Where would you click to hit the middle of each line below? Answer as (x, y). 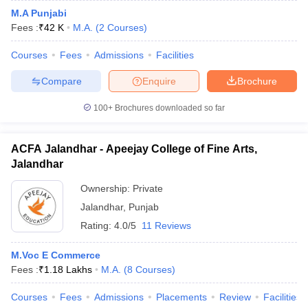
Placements (181, 297)
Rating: (97, 225)
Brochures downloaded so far (169, 108)
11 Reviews (166, 225)
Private (148, 188)
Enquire (159, 81)
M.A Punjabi (39, 13)
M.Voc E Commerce (56, 255)
